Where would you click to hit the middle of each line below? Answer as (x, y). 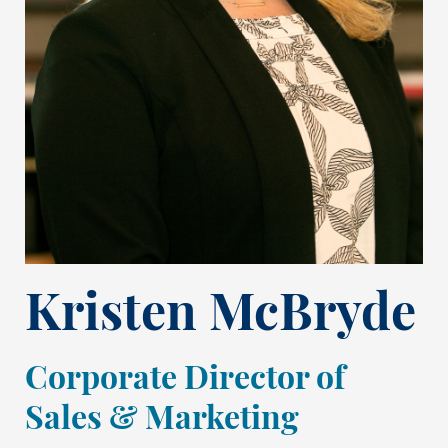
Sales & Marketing (162, 420)
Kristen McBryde (220, 317)
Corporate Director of (185, 380)
